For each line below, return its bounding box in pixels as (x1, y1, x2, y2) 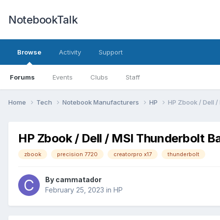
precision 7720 (57, 150, 98, 158)
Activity (59, 48, 81, 56)
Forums (10, 73, 35, 81)
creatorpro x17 (113, 150, 152, 158)
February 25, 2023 (45, 186, 104, 194)
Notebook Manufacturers (62, 98, 140, 106)
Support (99, 48, 123, 56)
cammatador (55, 175, 102, 184)
